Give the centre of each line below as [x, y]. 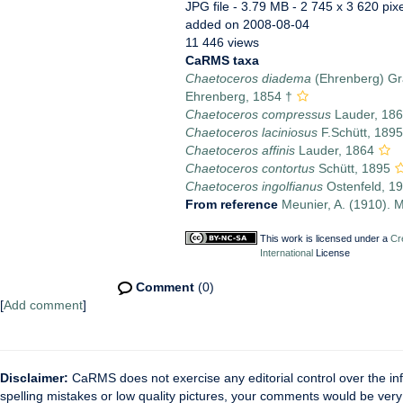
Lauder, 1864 [334, 150]
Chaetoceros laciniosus [251, 132]
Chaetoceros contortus [250, 168]
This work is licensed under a [325, 238]
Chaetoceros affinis [240, 150]
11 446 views [222, 42]
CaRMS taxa [222, 60]
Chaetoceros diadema [248, 78]
